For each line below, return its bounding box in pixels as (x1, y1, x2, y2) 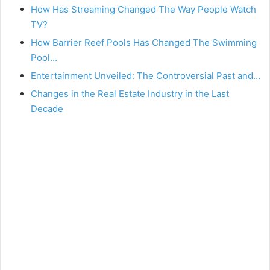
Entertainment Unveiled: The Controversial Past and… (31, 69, 260, 81)
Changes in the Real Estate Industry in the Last (31, 87, 229, 99)
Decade (31, 102, 63, 115)
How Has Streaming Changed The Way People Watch (31, 3, 256, 15)
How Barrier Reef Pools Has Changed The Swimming (31, 36, 257, 48)
